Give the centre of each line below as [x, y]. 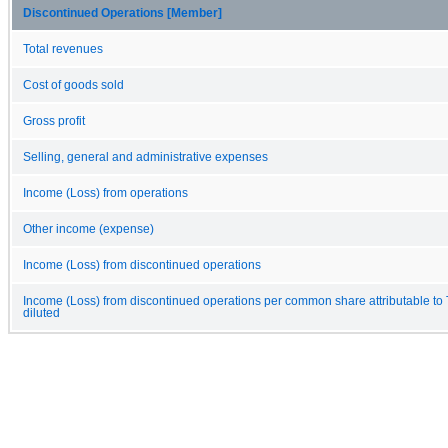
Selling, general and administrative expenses [145, 156]
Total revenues [63, 48]
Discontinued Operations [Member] [122, 12]
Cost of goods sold [73, 84]
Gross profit [54, 120]
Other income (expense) [88, 228]
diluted [41, 312]
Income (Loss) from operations [105, 192]
